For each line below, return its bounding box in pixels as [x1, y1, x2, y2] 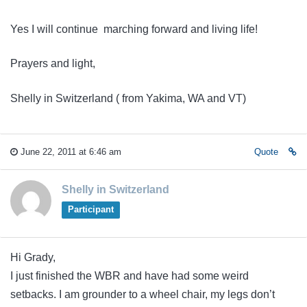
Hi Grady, [10, 251, 56, 264]
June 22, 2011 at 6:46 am [18, 147, 121, 158]
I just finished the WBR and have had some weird [10, 270, 249, 282]
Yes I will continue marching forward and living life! [10, 23, 258, 35]
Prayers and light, [10, 58, 95, 70]
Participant [67, 204, 114, 215]
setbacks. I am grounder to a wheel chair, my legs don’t [10, 288, 275, 301]
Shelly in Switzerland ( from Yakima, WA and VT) [10, 92, 246, 104]
